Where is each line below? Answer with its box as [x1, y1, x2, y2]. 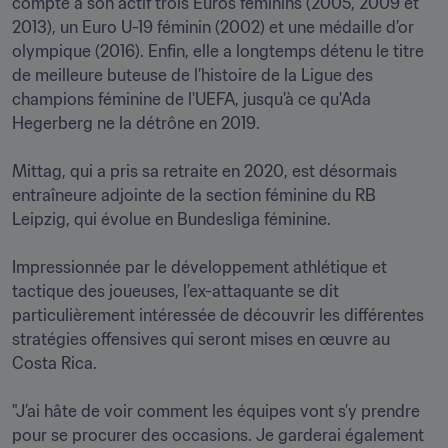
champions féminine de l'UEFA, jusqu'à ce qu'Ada [12, 89, 371, 109]
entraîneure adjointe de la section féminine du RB [12, 185, 376, 205]
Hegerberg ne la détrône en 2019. [12, 113, 260, 133]
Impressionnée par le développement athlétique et [12, 257, 387, 277]
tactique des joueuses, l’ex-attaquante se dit [12, 281, 339, 301]
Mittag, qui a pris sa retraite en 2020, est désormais [12, 161, 397, 181]
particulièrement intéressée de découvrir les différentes [12, 305, 424, 325]
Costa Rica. [12, 353, 97, 373]
